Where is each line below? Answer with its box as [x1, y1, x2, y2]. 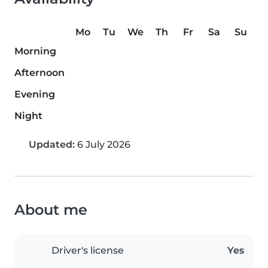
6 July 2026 [75, 139, 130, 151]
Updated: [29, 139, 75, 151]
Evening [14, 89, 55, 100]
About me [14, 201, 87, 219]
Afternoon [14, 67, 65, 79]
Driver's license [51, 245, 124, 257]
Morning [14, 45, 56, 57]
